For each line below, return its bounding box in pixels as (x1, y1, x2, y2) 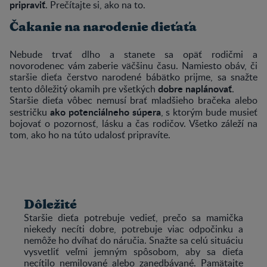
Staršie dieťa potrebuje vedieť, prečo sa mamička (24, 210, 243, 224)
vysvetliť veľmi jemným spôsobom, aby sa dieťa (24, 244, 243, 258)
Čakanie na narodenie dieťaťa (10, 20, 197, 33)
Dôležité (24, 198, 77, 211)
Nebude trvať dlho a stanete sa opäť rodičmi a (10, 47, 257, 61)
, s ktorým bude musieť (160, 105, 257, 119)
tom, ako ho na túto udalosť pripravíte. (10, 128, 170, 141)
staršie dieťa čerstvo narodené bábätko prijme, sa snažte (10, 70, 257, 83)
